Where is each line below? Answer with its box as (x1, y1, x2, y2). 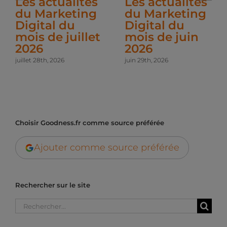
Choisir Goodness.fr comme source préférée (15, 119, 164, 127)
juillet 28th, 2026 (15, 56, 64, 64)
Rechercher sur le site (15, 181, 90, 190)
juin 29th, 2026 (125, 56, 168, 64)
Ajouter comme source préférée (34, 142, 179, 154)
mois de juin (125, 29, 199, 44)
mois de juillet (15, 29, 100, 44)
